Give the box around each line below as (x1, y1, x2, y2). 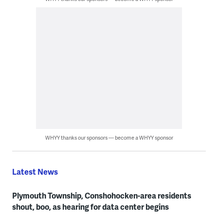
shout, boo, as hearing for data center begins (12, 201, 169, 213)
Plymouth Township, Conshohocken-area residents (12, 190, 191, 201)
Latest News (12, 166, 58, 178)
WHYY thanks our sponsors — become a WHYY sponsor (45, 134, 173, 142)
